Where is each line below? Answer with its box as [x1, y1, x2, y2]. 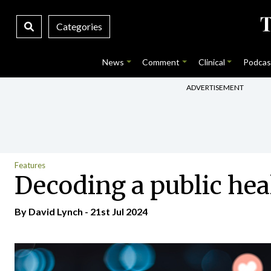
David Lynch [28, 206, 83, 217]
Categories [56, 21, 102, 32]
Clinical [198, 57, 225, 67]
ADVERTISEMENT [186, 82, 244, 92]
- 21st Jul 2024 [83, 206, 148, 217]
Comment [142, 57, 180, 67]
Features [15, 160, 45, 170]
